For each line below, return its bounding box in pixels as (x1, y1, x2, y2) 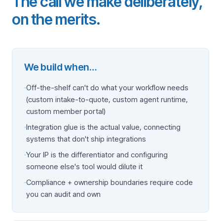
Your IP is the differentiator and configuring (26, 150, 168, 159)
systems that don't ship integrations (26, 134, 146, 144)
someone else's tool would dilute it (26, 162, 143, 171)
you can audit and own (26, 189, 101, 199)
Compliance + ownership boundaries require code (26, 178, 193, 187)
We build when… (24, 61, 97, 73)
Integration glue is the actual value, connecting (26, 122, 181, 132)
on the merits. (12, 10, 101, 28)
